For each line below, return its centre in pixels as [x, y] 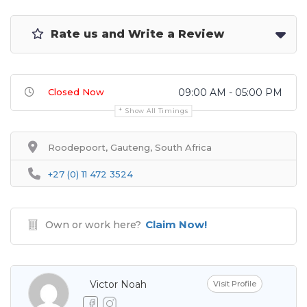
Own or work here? [93, 225]
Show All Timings [157, 111]
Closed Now [76, 92]
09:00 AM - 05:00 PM [230, 93]
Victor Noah [118, 284]
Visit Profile [235, 284]
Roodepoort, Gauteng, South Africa [130, 147]
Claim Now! [176, 224]
